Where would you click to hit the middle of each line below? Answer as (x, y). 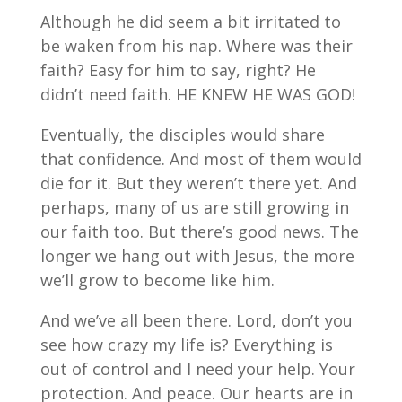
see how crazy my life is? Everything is (186, 344)
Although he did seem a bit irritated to (190, 21)
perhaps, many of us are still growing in (194, 207)
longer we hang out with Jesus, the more (197, 255)
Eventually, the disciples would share (182, 134)
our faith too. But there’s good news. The (199, 231)
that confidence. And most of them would (201, 158)
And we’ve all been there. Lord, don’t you (196, 320)
